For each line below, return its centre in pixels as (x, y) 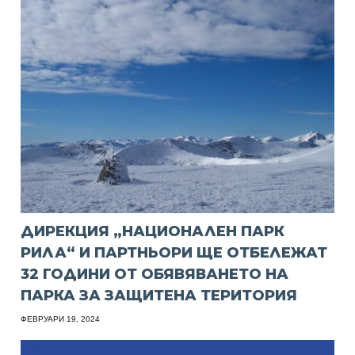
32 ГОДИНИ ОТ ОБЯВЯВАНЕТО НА (155, 275)
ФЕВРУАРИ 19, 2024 (61, 319)
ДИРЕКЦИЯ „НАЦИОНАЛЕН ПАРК (153, 232)
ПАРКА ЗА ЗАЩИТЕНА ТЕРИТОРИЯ (159, 296)
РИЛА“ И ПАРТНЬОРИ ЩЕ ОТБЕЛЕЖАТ (174, 253)
